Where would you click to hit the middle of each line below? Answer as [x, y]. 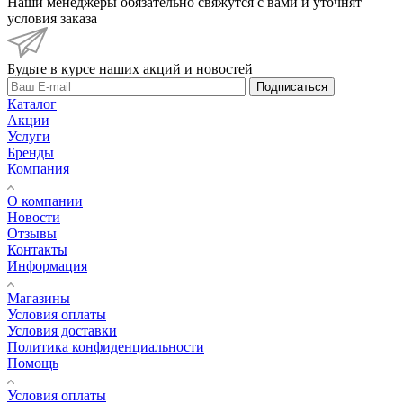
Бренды [31, 152]
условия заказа [52, 18]
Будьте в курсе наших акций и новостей [130, 68]
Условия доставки [62, 330]
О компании [45, 201]
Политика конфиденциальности [106, 346]
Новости [34, 217]
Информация [47, 265]
